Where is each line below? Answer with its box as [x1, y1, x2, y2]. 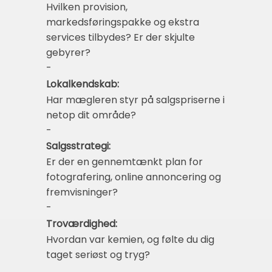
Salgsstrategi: [46, 139, 110, 154]
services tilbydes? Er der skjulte [46, 30, 195, 45]
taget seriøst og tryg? [46, 247, 150, 262]
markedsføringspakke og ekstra [46, 15, 199, 30]
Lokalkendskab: [46, 76, 119, 91]
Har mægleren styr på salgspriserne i [46, 92, 225, 107]
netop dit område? [46, 107, 136, 122]
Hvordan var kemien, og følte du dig [46, 232, 214, 246]
